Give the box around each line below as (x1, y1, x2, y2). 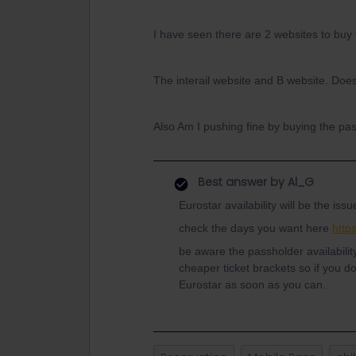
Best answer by (198, 174, 284, 190)
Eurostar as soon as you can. (179, 278, 326, 291)
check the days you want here (179, 222, 332, 234)
